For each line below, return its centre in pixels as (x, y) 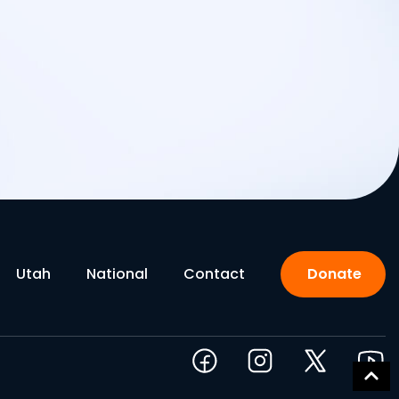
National (117, 274)
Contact (214, 274)
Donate (334, 274)
